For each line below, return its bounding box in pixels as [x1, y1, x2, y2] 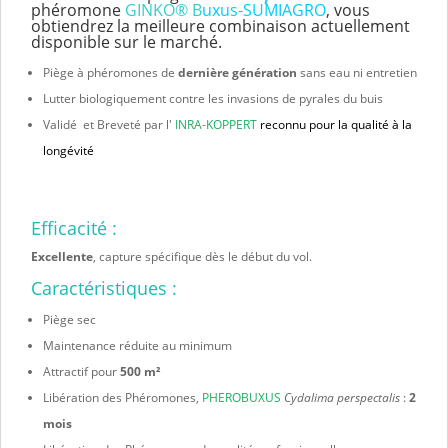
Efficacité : [31, 216, 117, 241]
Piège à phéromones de [43, 64, 175, 82]
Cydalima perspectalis [284, 389, 403, 407]
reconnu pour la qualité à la [260, 116, 412, 134]
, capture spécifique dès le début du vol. [93, 248, 312, 266]
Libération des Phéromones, [43, 389, 202, 407]
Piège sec [43, 311, 96, 329]
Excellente [31, 248, 93, 266]
